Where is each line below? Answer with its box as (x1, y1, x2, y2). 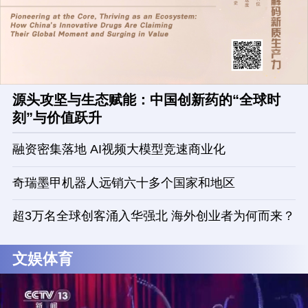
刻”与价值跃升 (12, 109, 102, 125)
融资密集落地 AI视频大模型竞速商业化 (12, 142, 225, 157)
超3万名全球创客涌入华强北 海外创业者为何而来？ (12, 209, 295, 223)
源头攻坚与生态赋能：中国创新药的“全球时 (12, 91, 280, 107)
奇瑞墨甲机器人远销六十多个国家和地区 (12, 175, 235, 190)
